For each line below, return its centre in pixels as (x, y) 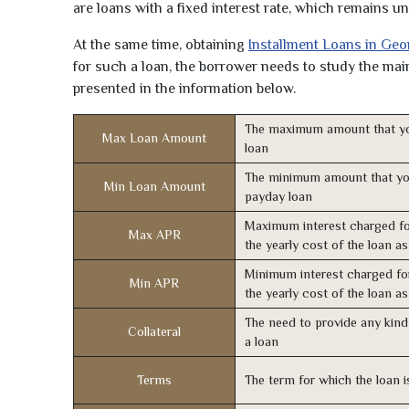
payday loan (278, 197)
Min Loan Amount (154, 187)
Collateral (154, 332)
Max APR (154, 235)
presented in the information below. (184, 89)
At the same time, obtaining (161, 45)
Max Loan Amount (154, 138)
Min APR (154, 283)
